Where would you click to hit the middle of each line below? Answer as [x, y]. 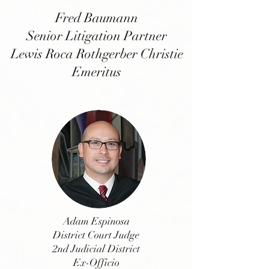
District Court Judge [96, 235]
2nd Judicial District [96, 249]
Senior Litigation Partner [97, 36]
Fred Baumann [97, 18]
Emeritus [97, 72]
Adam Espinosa [96, 221]
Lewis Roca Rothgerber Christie [97, 54]
